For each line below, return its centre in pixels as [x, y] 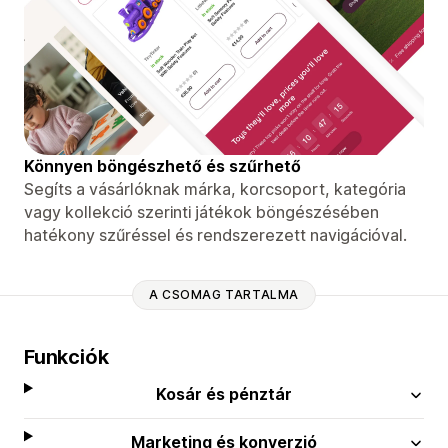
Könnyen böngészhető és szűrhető [162, 165]
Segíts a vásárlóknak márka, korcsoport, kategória [215, 188]
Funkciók [66, 356]
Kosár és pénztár [224, 393]
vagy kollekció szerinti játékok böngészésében [201, 211]
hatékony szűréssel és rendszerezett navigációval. [215, 234]
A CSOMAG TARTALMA [224, 295]
